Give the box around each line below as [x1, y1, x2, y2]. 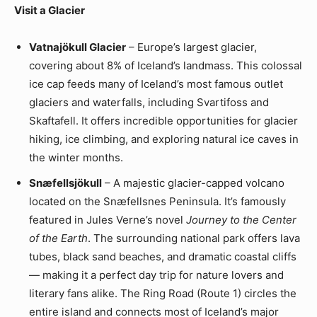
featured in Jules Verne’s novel [29, 213, 186, 227]
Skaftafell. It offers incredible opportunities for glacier [29, 114, 298, 128]
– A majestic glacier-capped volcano [102, 176, 284, 190]
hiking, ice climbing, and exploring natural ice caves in [29, 132, 299, 146]
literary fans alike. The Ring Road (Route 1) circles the [29, 287, 296, 301]
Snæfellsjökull [29, 176, 102, 190]
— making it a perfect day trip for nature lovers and [29, 268, 284, 282]
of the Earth [29, 231, 88, 246]
